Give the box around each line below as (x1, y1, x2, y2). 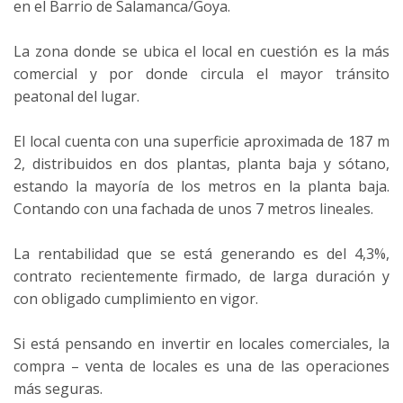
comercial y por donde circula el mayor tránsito (13, 63, 390, 84)
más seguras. (13, 378, 103, 399)
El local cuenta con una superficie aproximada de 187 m (13, 130, 390, 151)
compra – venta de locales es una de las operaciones (13, 355, 390, 376)
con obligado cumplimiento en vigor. (13, 288, 258, 309)
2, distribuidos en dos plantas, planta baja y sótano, (13, 153, 390, 174)
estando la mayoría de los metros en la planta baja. (13, 175, 390, 196)
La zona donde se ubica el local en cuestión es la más (13, 40, 390, 61)
